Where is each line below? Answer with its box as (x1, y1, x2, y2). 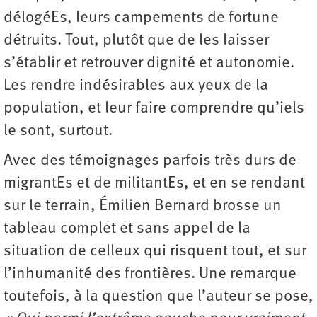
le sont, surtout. (4, 122, 116, 139)
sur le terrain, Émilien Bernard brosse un (4, 197, 282, 214)
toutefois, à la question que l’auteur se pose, (4, 288, 313, 305)
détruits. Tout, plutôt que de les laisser (4, 32, 269, 49)
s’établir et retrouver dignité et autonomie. (4, 54, 294, 71)
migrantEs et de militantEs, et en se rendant (4, 175, 305, 192)
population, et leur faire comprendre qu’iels (4, 100, 304, 117)
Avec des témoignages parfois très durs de (4, 152, 296, 169)
